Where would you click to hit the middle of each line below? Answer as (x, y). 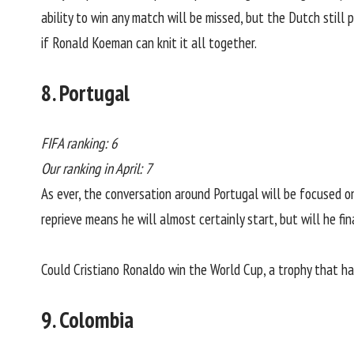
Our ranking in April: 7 (97, 169)
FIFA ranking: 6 (79, 143)
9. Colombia (87, 319)
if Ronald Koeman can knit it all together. (149, 42)
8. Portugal (85, 92)
